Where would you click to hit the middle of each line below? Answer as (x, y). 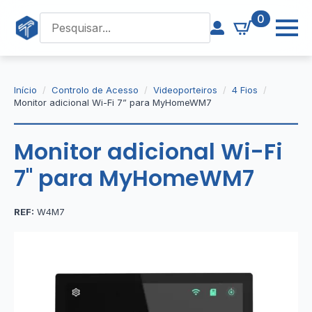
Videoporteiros (185, 90)
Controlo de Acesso (95, 90)
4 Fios (245, 90)
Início (25, 90)
